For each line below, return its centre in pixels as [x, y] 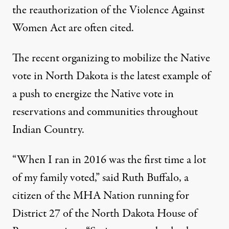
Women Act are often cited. [73, 28]
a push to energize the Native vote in [93, 94]
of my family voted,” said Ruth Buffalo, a [100, 178]
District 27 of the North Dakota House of [105, 214]
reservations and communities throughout [105, 112]
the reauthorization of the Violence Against [108, 10]
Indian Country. [48, 130]
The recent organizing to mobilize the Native [111, 59]
